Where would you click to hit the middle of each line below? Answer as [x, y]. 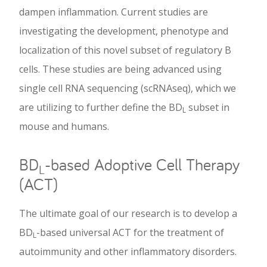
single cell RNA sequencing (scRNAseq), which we [128, 89]
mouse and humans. [64, 127]
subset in [208, 108]
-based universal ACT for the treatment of [130, 233]
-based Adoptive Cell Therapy [142, 165]
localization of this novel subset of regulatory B [125, 50]
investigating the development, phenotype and [124, 31]
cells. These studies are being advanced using [120, 69]
